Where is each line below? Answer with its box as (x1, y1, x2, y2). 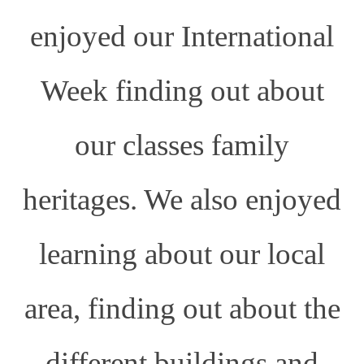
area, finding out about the (24, 291, 340, 325)
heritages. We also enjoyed (23, 182, 341, 216)
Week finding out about (40, 73, 324, 107)
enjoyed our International (30, 19, 334, 53)
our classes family (75, 128, 289, 162)
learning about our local (39, 236, 325, 271)
